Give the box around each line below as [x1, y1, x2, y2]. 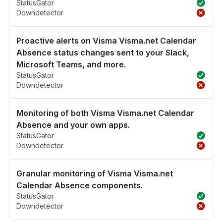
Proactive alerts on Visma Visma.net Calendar [16, 36, 196, 46]
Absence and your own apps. [16, 120, 130, 130]
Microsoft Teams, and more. [16, 59, 126, 70]
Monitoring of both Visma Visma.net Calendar [16, 108, 194, 118]
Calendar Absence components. [16, 180, 143, 191]
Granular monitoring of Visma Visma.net [16, 168, 173, 179]
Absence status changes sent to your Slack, [16, 48, 189, 58]
